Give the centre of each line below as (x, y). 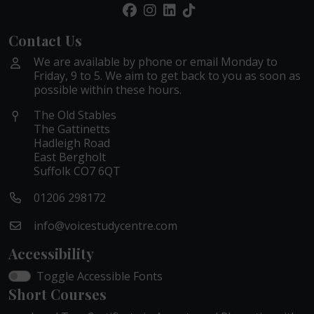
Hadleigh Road (72, 143)
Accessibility (51, 253)
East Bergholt (70, 157)
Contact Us (45, 40)
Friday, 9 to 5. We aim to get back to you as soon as (167, 76)
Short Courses (57, 294)
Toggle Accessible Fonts (100, 276)
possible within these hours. (108, 90)
